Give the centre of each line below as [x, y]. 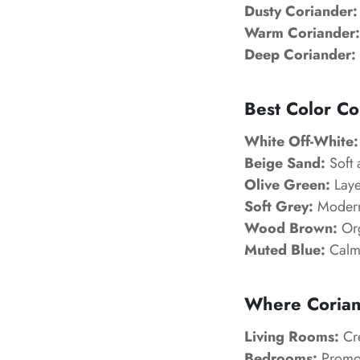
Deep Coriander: [300, 55]
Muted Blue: [285, 250]
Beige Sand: [285, 163]
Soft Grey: [279, 207]
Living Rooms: [292, 337]
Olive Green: [287, 185]
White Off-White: [301, 141]
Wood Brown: [291, 228]
